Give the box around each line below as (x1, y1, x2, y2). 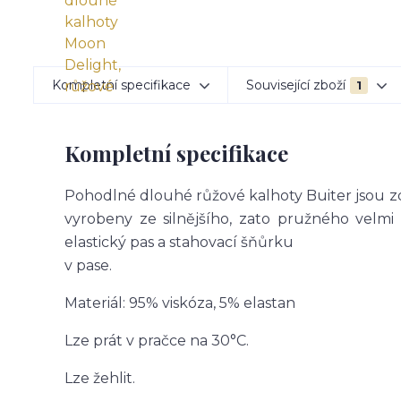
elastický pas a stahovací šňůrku (64, 234, 294, 251)
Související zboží (246, 77, 346, 93)
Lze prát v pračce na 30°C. (64, 332, 249, 349)
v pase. (64, 257, 112, 274)
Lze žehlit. (64, 370, 135, 387)
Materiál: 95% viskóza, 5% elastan (64, 294, 295, 311)
